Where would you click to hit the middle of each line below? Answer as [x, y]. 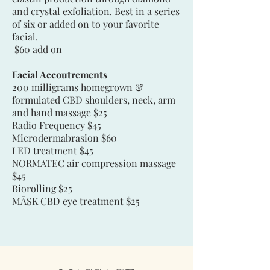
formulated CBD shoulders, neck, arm [94, 99]
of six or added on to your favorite [86, 24]
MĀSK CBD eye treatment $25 [76, 201]
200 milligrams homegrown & [77, 87]
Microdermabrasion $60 [64, 137]
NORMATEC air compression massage [94, 163]
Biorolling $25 [42, 188]
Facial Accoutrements [60, 74]
